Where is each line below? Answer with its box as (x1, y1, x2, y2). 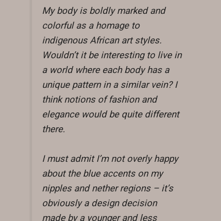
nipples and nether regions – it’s (42, 183, 173, 194)
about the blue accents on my (42, 168, 163, 179)
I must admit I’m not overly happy (42, 153, 178, 164)
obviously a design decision (42, 197, 157, 209)
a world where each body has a (42, 64, 169, 75)
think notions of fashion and (42, 94, 157, 105)
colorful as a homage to (42, 20, 140, 31)
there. (42, 123, 65, 135)
